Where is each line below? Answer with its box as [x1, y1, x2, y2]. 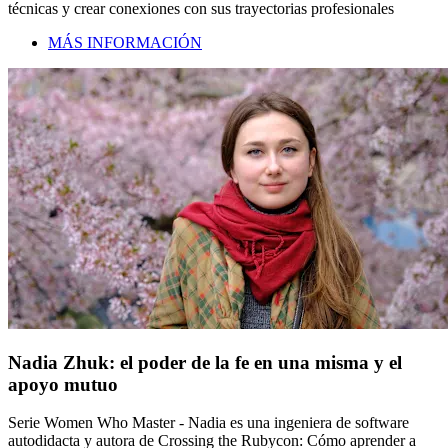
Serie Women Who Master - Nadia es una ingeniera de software [8, 414, 409, 432]
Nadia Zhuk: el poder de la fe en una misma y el [8, 351, 402, 373]
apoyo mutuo [8, 373, 118, 395]
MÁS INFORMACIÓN [48, 34, 202, 52]
